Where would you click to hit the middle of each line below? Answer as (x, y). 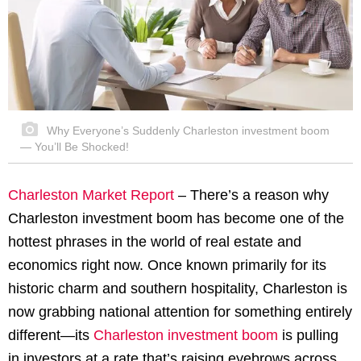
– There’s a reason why (251, 195)
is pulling (308, 335)
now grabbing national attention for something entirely (180, 311)
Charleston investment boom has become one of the (176, 218)
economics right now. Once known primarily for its (167, 265)
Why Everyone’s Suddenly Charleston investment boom (187, 130)
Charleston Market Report (91, 195)
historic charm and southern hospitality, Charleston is (178, 288)
